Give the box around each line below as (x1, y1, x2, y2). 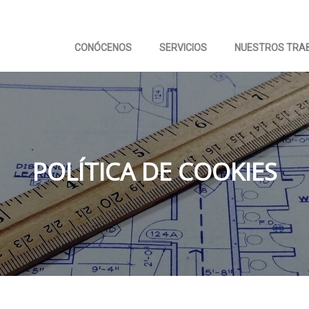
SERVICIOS (159, 42, 208, 53)
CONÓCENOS (74, 42, 132, 53)
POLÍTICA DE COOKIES (32, 154, 277, 188)
